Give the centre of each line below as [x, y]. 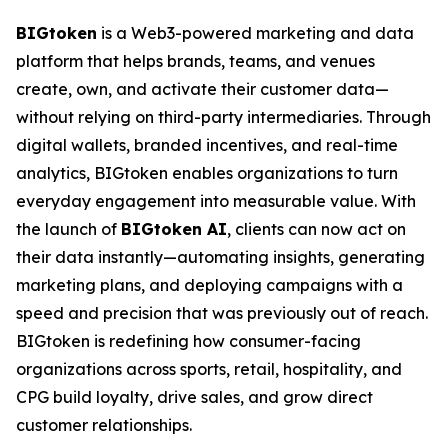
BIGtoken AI [174, 229]
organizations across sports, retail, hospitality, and [209, 369]
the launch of [68, 229]
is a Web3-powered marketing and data [255, 33]
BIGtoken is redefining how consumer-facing [188, 341]
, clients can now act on [316, 229]
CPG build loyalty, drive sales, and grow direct [194, 397]
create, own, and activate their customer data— [202, 89]
